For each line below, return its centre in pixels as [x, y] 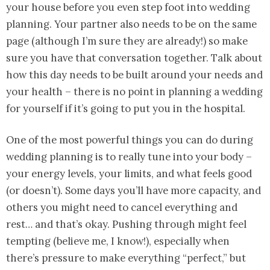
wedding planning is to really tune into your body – [129, 157]
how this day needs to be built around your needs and [134, 75]
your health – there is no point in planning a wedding [134, 92]
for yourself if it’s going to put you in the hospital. [126, 109]
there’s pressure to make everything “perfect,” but [126, 258]
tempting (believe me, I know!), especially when [118, 241]
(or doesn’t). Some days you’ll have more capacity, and [133, 191]
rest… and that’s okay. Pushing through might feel [126, 224]
